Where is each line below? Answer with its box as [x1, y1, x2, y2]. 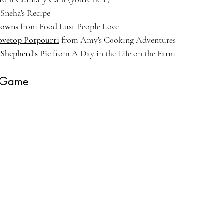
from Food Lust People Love [18, 21, 119, 32]
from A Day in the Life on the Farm [51, 48, 175, 59]
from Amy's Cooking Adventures [59, 34, 176, 46]
